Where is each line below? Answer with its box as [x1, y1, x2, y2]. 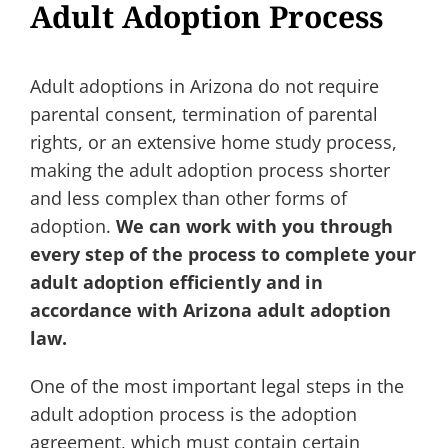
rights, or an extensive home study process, [29, 130, 397, 154]
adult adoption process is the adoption [29, 402, 357, 426]
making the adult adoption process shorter [29, 158, 390, 182]
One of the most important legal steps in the [29, 374, 404, 398]
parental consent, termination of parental [29, 102, 378, 126]
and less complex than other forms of [29, 186, 347, 210]
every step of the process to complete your [29, 242, 416, 266]
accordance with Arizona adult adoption [29, 298, 391, 322]
